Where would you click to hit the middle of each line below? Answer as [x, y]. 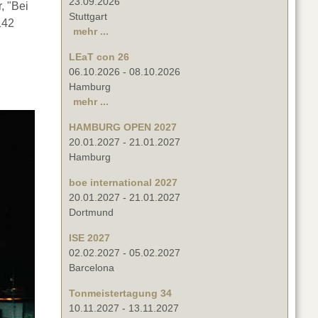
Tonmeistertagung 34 [120, 294]
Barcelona [92, 268]
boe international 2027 [123, 183]
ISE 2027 [89, 238]
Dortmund [91, 213]
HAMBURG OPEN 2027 [123, 127]
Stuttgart [88, 17]
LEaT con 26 [99, 57]
